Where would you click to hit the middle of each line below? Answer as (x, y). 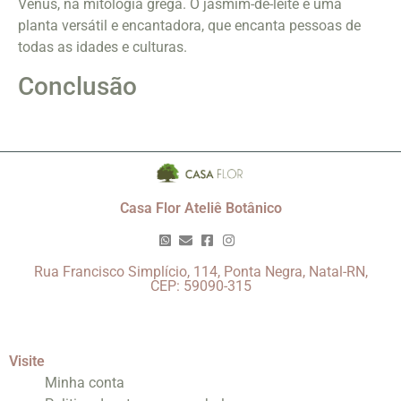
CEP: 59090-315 (200, 286)
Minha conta (85, 382)
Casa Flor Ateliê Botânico (200, 208)
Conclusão (77, 86)
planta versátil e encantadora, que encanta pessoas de (189, 26)
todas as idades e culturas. (102, 47)
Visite (27, 361)
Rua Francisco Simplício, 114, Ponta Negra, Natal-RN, (200, 271)
